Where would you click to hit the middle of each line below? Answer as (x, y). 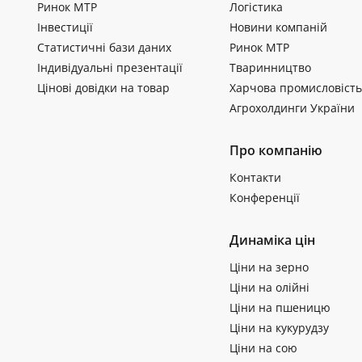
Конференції (264, 197)
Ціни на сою (263, 347)
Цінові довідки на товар (103, 87)
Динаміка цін (272, 240)
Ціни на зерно (269, 267)
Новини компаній (278, 27)
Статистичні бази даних (104, 47)
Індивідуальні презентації (110, 67)
